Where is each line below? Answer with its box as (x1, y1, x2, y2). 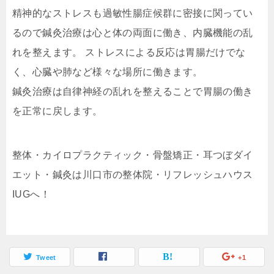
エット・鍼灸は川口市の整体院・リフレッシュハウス (12, 169, 253, 180)
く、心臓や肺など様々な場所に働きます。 (12, 67, 203, 77)
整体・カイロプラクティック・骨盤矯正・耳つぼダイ (12, 150, 253, 160)
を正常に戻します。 (12, 106, 103, 116)
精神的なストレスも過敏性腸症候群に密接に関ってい (12, 8, 253, 18)
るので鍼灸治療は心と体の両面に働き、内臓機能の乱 (12, 28, 253, 38)
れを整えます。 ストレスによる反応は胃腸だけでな (12, 47, 246, 57)
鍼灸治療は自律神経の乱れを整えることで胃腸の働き (12, 86, 253, 97)
